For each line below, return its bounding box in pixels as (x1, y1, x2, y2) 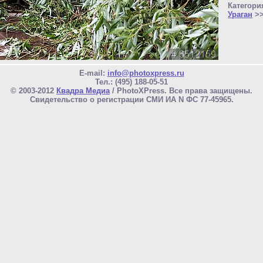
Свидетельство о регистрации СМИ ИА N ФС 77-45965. (29, 95, 234, 104)
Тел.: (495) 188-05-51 (95, 77, 168, 87)
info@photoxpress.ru (107, 69, 184, 78)
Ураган (228, 9, 252, 19)
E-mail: (79, 69, 107, 78)
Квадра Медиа (56, 86, 110, 96)
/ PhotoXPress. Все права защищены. (110, 86, 252, 96)
